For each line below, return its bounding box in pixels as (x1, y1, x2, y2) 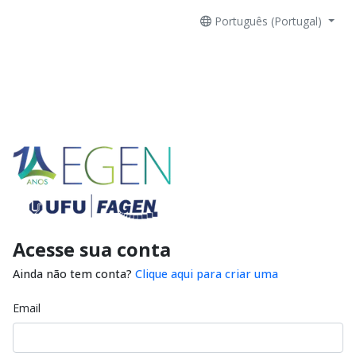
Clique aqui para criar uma (135, 265, 278, 281)
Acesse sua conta (13, 236, 171, 262)
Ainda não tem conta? (13, 265, 135, 281)
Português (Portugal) (215, 14, 326, 29)
